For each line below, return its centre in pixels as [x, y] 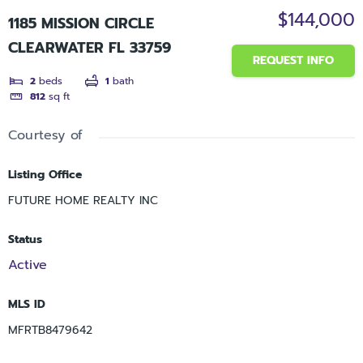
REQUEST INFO [293, 61]
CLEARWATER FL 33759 [90, 48]
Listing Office [45, 174]
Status [25, 239]
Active [28, 265]
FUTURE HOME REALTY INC [83, 200]
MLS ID [27, 304]
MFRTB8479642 [50, 330]
